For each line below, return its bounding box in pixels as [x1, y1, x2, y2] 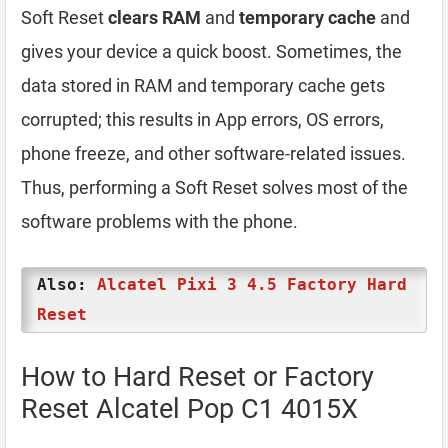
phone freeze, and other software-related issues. [21, 142, 406, 164]
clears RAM [108, 6, 201, 28]
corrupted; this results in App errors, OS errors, [21, 108, 384, 130]
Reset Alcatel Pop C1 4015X [21, 392, 358, 425]
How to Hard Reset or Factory [21, 360, 374, 393]
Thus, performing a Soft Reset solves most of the [21, 176, 408, 198]
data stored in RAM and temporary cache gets [21, 74, 385, 96]
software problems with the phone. [21, 210, 298, 232]
